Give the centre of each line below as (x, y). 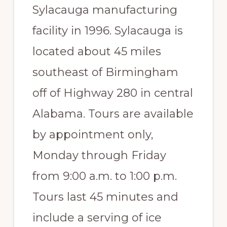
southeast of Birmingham (105, 72)
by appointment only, (93, 135)
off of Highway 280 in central (112, 93)
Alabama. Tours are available (113, 114)
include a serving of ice (97, 218)
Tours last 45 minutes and (105, 197)
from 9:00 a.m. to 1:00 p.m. (106, 176)
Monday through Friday (99, 156)
